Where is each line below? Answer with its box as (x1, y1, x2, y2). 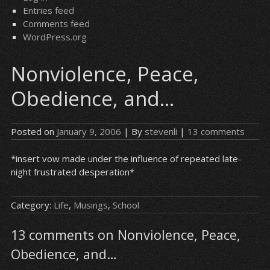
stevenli (144, 125, 177, 137)
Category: (10, 199, 54, 211)
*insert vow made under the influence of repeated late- (10, 152, 242, 165)
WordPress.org (22, 31, 87, 43)
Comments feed (22, 17, 90, 30)
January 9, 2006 (56, 125, 121, 137)
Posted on (10, 125, 57, 137)
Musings (73, 199, 108, 211)
